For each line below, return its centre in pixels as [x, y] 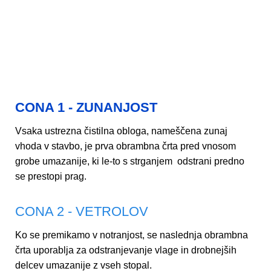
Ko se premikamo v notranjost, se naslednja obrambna [132, 235]
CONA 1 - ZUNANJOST [86, 107]
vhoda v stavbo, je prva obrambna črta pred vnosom [126, 146]
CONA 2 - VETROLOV [82, 211]
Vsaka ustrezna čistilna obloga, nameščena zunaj [121, 131]
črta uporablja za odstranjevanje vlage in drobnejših [126, 250]
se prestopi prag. [51, 176]
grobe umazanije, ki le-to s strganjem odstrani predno [130, 161]
